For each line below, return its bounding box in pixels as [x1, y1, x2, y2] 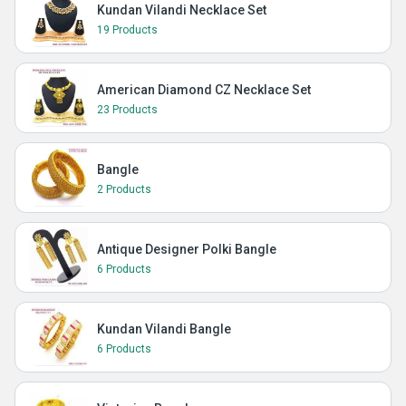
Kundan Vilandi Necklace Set [97, 3, 266, 17]
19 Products [97, 24, 158, 36]
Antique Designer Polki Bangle [97, 242, 276, 256]
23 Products [97, 103, 158, 116]
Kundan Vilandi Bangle [97, 322, 231, 336]
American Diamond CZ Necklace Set [97, 82, 311, 97]
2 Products [97, 183, 151, 196]
